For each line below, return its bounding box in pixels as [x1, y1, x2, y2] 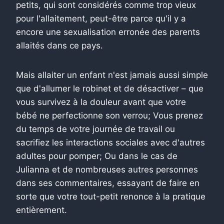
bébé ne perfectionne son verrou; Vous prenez [16, 110, 203, 120]
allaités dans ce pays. [16, 40, 103, 50]
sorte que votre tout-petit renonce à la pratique [16, 191, 205, 201]
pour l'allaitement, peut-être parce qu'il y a [16, 13, 186, 23]
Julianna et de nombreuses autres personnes [16, 164, 198, 174]
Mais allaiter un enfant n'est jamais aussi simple [16, 69, 208, 80]
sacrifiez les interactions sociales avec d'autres [16, 137, 205, 147]
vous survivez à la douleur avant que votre [16, 96, 186, 107]
